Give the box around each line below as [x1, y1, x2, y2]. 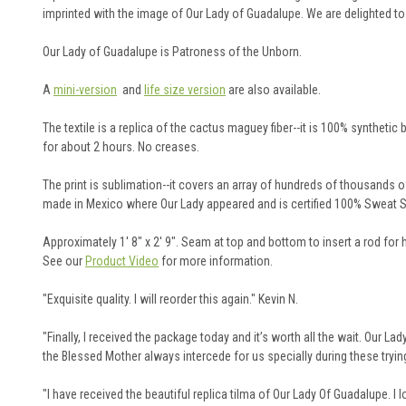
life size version [144, 82, 226, 97]
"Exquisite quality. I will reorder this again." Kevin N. [43, 291, 298, 306]
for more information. [159, 253, 273, 268]
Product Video [85, 253, 159, 268]
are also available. [226, 82, 321, 97]
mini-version [53, 82, 117, 97]
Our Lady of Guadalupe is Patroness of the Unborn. [43, 43, 304, 59]
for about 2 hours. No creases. [43, 139, 202, 154]
